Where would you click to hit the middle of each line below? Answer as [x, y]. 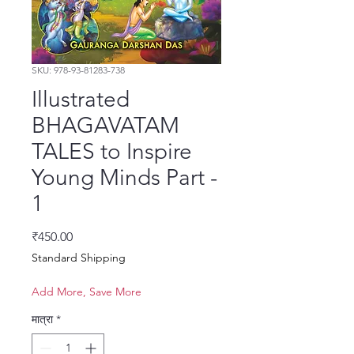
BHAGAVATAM [105, 126]
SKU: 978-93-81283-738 [78, 70]
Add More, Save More [87, 292]
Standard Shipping [79, 258]
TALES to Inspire [112, 152]
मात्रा [42, 320]
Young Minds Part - [124, 178]
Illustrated [81, 100]
